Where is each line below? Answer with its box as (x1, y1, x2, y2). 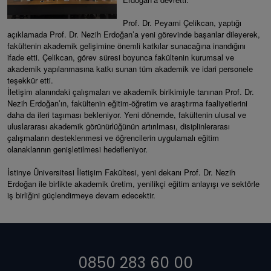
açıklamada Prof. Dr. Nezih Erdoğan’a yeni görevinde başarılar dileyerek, (7, 28, 260, 40)
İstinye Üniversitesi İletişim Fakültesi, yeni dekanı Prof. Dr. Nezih (7, 166, 235, 178)
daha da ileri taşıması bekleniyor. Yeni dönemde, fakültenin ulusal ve (7, 109, 246, 120)
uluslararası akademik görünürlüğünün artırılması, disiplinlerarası (7, 120, 230, 132)
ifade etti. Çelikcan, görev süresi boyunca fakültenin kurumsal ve (7, 51, 234, 63)
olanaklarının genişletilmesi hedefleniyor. (7, 143, 148, 155)
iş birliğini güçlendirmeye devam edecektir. (7, 189, 155, 201)
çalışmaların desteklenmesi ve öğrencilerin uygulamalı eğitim (7, 132, 219, 143)
